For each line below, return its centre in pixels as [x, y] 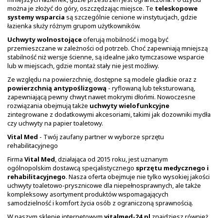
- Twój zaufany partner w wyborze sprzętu [101, 137]
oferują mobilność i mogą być [125, 39]
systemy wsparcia [36, 17]
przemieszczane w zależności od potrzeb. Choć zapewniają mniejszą [108, 48]
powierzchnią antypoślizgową [57, 88]
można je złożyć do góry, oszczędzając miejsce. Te [81, 8]
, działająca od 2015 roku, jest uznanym [111, 159]
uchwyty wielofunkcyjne [129, 106]
